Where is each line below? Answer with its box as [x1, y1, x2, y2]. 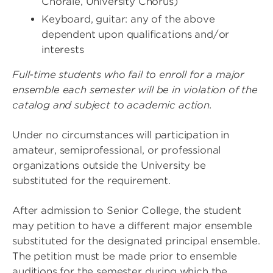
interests [41, 44, 84, 56]
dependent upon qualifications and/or [41, 29, 230, 41]
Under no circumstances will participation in [12, 129, 229, 141]
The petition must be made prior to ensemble [12, 250, 238, 263]
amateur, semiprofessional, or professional [12, 144, 221, 157]
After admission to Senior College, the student [12, 205, 241, 217]
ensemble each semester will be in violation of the [12, 84, 258, 96]
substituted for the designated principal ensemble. [12, 235, 260, 247]
